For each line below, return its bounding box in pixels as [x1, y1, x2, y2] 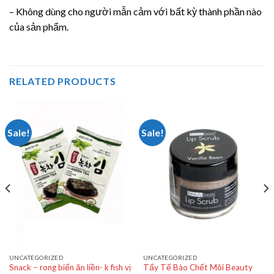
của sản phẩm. [9, 21, 68, 33]
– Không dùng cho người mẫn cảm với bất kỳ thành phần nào [9, 6, 262, 18]
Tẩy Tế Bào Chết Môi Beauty [143, 262, 253, 273]
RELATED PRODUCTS [9, 75, 116, 87]
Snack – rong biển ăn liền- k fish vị [9, 262, 131, 273]
